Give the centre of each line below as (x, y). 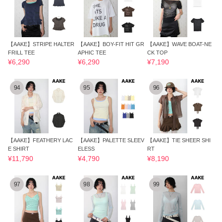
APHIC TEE (92, 52)
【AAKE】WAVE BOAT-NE (180, 44)
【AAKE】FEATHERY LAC (41, 140)
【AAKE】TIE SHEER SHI (179, 140)
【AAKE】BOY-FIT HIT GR (111, 44)
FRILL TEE (22, 52)
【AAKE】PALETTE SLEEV (111, 140)
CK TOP (158, 52)
